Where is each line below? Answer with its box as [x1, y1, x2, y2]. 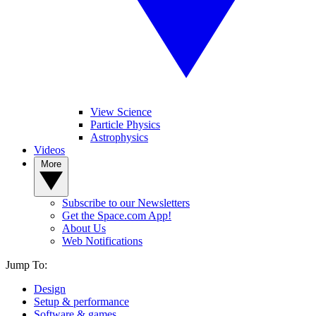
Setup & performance [34, 296, 129, 308]
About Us [62, 222, 106, 234]
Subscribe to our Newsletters [62, 197, 190, 209]
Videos [34, 144, 65, 156]
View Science [90, 106, 152, 118]
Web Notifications [62, 235, 142, 247]
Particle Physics [90, 119, 160, 130]
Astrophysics [90, 131, 148, 143]
